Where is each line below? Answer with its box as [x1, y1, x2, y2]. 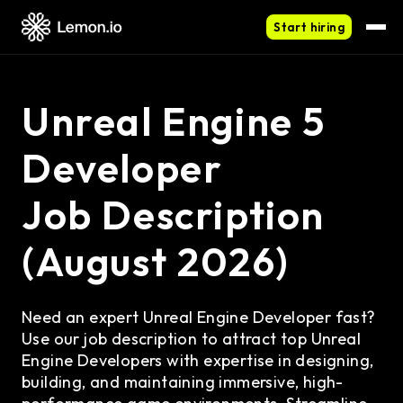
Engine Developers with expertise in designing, [22, 350, 374, 371]
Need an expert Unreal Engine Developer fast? [22, 307, 376, 327]
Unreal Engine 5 [22, 96, 327, 146]
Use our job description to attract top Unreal [22, 328, 361, 349]
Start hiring [273, 20, 345, 34]
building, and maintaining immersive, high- [22, 372, 344, 392]
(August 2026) [22, 237, 290, 286]
